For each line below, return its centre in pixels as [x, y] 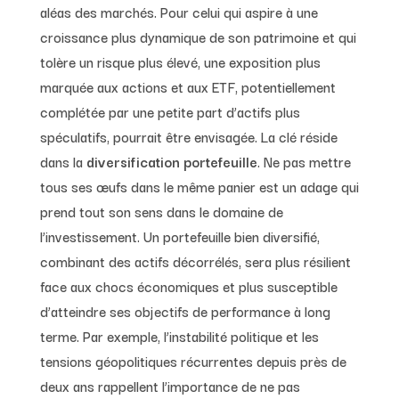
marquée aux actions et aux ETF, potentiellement [187, 86]
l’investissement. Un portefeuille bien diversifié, [179, 236]
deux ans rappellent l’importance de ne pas [170, 385]
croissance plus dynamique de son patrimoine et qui [198, 36]
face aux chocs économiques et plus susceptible [188, 285]
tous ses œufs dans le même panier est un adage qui [199, 186]
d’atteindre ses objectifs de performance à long [185, 310]
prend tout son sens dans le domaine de [161, 211]
